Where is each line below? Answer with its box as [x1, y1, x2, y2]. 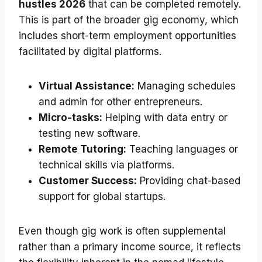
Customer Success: [39, 175, 137, 187]
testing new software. [39, 127, 140, 140]
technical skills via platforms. [39, 159, 174, 171]
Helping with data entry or [102, 112, 227, 124]
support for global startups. [39, 191, 166, 203]
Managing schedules [135, 80, 236, 92]
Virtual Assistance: [39, 80, 135, 92]
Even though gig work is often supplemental [19, 225, 226, 237]
